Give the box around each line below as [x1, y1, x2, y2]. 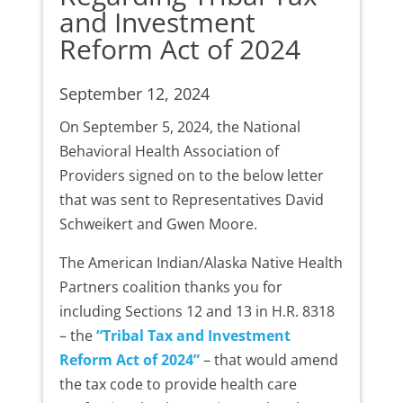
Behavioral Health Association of [58, 141, 279, 162]
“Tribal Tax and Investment [95, 326, 291, 346]
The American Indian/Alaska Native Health [58, 253, 343, 273]
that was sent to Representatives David [58, 190, 324, 210]
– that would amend [199, 350, 338, 371]
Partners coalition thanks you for [58, 277, 282, 298]
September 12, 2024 [58, 83, 210, 105]
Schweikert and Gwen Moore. [58, 214, 257, 235]
